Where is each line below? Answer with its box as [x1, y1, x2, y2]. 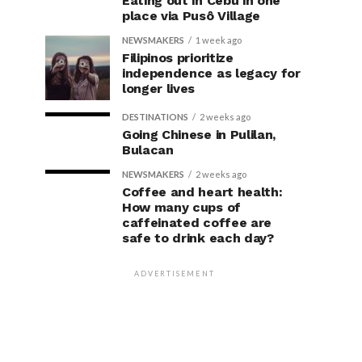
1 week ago [196, 35, 242, 45]
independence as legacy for [122, 65, 301, 81]
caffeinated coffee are [122, 215, 271, 230]
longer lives [122, 81, 196, 96]
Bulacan [122, 142, 174, 158]
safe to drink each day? [122, 230, 274, 246]
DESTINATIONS [122, 112, 188, 122]
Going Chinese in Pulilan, [122, 127, 276, 142]
